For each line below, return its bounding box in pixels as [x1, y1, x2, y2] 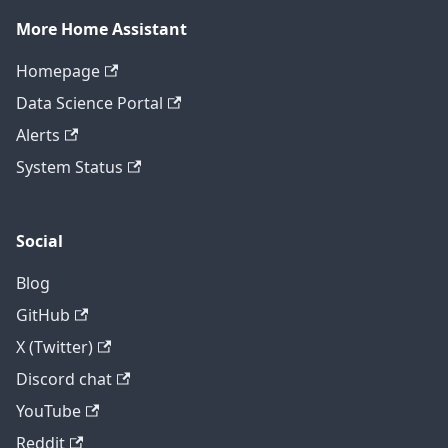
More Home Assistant [16, 18, 187, 41]
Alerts [16, 124, 60, 147]
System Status [16, 156, 123, 179]
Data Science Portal [16, 92, 163, 115]
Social [16, 230, 63, 253]
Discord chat [16, 368, 112, 391]
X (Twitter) [16, 336, 93, 359]
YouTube [16, 400, 81, 423]
